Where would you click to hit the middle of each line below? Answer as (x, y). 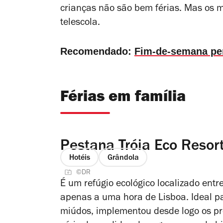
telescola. (80, 23)
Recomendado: (97, 51)
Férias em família (123, 98)
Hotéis (79, 158)
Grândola (123, 158)
